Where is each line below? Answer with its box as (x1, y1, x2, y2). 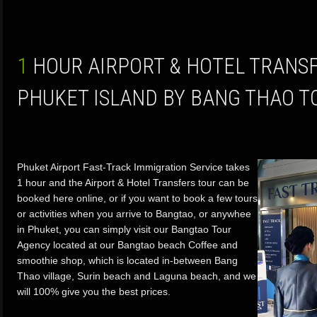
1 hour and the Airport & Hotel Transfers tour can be (17, 177, 249, 188)
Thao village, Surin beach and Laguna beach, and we (17, 270, 256, 282)
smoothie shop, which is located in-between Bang (17, 255, 238, 266)
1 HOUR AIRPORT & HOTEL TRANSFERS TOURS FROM (17, 54, 28, 79)
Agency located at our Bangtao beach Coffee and (17, 239, 238, 250)
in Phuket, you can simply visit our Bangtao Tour (17, 224, 231, 235)
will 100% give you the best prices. (17, 286, 171, 297)
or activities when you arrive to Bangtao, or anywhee (17, 208, 251, 219)
